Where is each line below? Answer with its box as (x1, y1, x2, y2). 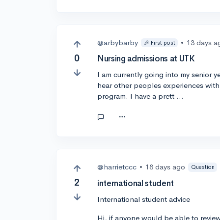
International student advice (97, 194, 191, 204)
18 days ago (145, 162, 186, 172)
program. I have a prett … (97, 91, 184, 101)
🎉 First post (143, 39, 175, 46)
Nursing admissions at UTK (97, 54, 195, 64)
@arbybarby (97, 38, 138, 48)
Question (191, 163, 215, 170)
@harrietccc (97, 162, 137, 172)
